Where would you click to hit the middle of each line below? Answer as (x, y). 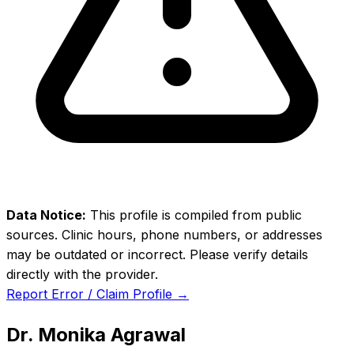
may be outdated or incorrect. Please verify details (157, 254)
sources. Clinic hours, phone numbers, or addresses (164, 235)
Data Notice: (46, 215)
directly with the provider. (82, 274)
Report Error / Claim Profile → (98, 294)
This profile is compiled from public (194, 215)
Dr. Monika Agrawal (96, 334)
